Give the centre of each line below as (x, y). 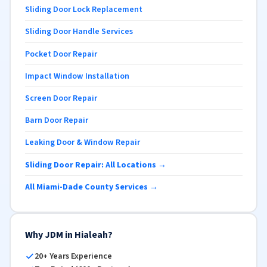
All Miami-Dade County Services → (91, 187)
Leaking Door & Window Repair (82, 143)
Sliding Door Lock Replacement (83, 10)
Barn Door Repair (56, 121)
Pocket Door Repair (61, 54)
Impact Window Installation (77, 76)
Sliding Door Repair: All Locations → (95, 165)
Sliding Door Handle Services (79, 32)
